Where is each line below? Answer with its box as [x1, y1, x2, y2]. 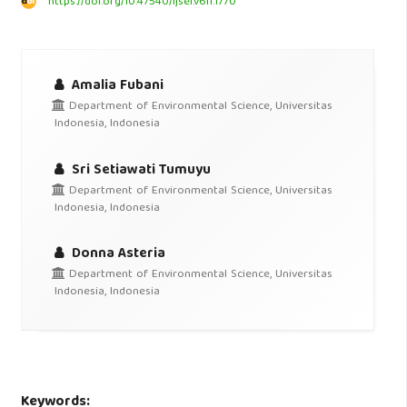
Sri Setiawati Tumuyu [68, 157, 212, 183]
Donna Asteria [68, 242, 166, 267]
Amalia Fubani [68, 74, 164, 99]
